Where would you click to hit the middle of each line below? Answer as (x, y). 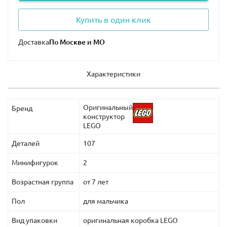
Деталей (26, 143)
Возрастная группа (43, 182)
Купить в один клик (113, 20)
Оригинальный (108, 107)
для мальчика (106, 201)
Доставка (34, 42)
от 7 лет (96, 182)
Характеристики (113, 74)
